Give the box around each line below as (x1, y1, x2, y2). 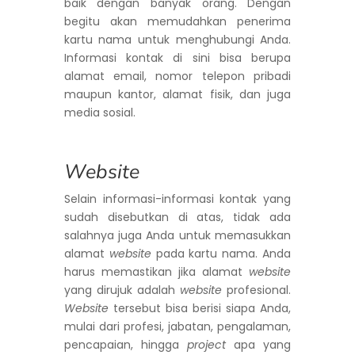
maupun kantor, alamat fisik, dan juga (63, 86, 292, 102)
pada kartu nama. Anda (151, 245, 292, 261)
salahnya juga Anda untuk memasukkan (63, 227, 292, 243)
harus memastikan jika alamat (63, 263, 250, 280)
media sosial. (63, 104, 139, 120)
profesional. (222, 281, 292, 298)
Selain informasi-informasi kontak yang (63, 190, 292, 207)
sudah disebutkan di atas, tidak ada (63, 208, 292, 225)
